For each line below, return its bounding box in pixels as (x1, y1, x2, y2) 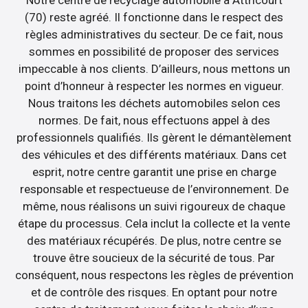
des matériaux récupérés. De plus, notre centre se (27, 233, 281, 247)
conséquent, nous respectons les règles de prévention (14, 267, 294, 282)
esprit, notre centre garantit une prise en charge (32, 164, 276, 179)
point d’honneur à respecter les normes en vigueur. (24, 78, 284, 93)
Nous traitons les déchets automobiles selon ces (27, 96, 280, 110)
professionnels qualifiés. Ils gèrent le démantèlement (16, 130, 291, 144)
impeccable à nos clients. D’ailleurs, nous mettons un (18, 61, 290, 76)
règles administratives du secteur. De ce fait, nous (25, 27, 283, 41)
